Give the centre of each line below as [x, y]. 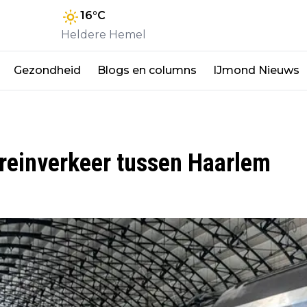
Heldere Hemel [103, 34]
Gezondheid [47, 70]
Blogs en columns [147, 70]
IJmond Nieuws [256, 70]
